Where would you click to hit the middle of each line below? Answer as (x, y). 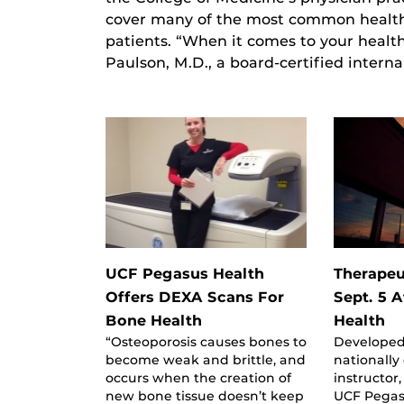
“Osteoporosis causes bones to (206, 341)
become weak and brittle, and (206, 359)
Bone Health (154, 320)
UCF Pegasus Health (185, 273)
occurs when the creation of (198, 377)
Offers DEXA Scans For (195, 297)
